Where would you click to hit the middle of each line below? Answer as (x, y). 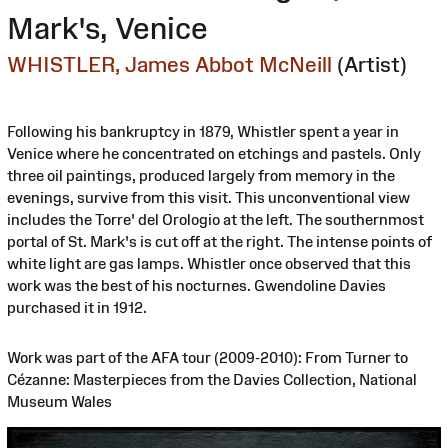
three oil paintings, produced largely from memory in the (201, 175)
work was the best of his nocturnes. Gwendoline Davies (196, 285)
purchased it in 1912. (77, 307)
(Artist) (372, 64)
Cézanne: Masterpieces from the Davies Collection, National (212, 379)
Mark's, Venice (107, 28)
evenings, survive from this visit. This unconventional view (208, 197)
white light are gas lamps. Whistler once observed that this (209, 263)
